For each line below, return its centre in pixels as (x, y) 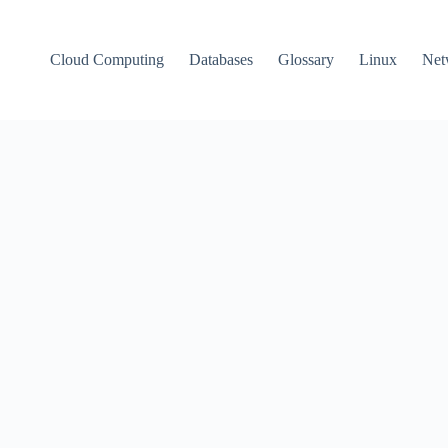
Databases (221, 59)
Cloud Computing (107, 59)
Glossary (306, 59)
